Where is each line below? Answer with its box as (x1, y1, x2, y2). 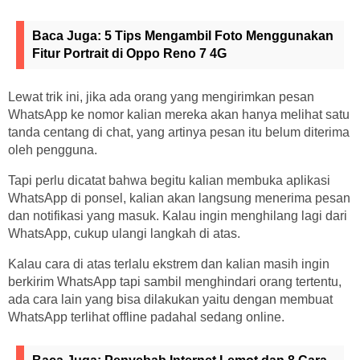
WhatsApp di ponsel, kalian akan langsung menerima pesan (8, 190, 350, 205)
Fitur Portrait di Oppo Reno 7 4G (32, 46, 227, 60)
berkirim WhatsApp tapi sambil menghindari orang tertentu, (8, 274, 342, 288)
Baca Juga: (32, 28, 104, 43)
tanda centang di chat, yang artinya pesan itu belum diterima (8, 125, 350, 139)
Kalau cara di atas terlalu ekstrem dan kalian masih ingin (8, 256, 329, 271)
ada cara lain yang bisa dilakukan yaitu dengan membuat (8, 292, 333, 306)
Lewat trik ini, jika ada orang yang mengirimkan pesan (8, 89, 314, 104)
